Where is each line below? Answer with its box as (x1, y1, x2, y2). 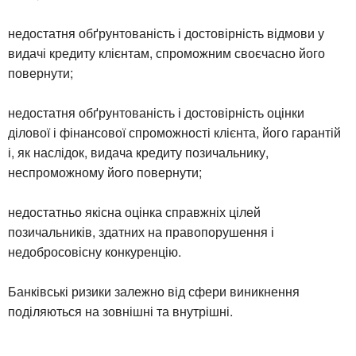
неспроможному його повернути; (8, 162, 202, 181)
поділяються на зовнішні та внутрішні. (8, 301, 233, 320)
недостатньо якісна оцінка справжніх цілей (8, 202, 261, 221)
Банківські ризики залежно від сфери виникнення (8, 281, 300, 300)
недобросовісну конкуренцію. (8, 242, 181, 261)
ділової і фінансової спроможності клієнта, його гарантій (8, 122, 341, 141)
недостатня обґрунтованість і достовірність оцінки (8, 103, 304, 122)
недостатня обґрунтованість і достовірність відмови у (8, 23, 324, 42)
